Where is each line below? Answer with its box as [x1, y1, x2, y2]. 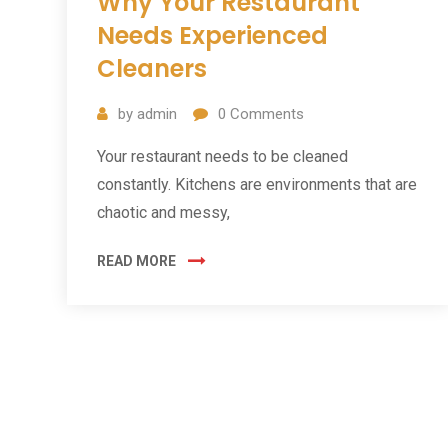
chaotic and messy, [97, 203, 230, 223]
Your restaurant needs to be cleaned [97, 147, 348, 167]
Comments [226, 105, 304, 124]
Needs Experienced [97, 19, 328, 53]
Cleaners [97, 52, 207, 86]
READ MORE [97, 253, 176, 270]
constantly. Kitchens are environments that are [97, 175, 417, 195]
